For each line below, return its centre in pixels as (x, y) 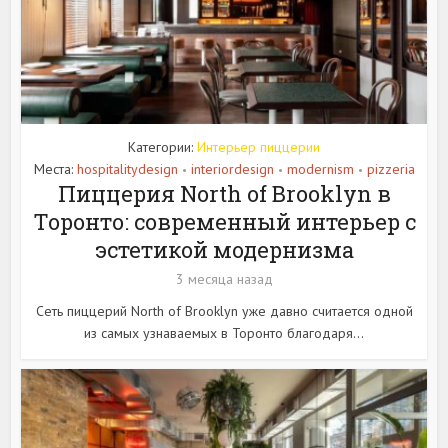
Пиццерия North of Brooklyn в (224, 193)
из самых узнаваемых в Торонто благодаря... (224, 332)
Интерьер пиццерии (258, 146)
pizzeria (390, 168)
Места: (55, 168)
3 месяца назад (224, 278)
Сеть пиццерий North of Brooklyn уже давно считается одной (224, 310)
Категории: (162, 146)
